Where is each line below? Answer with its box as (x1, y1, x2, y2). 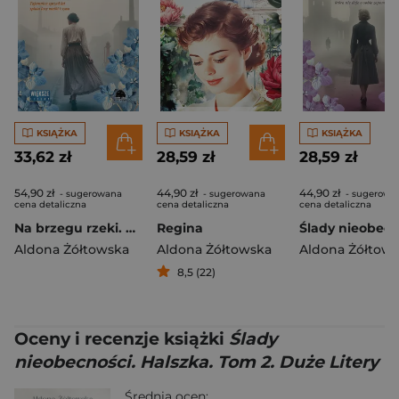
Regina (157, 220, 203, 236)
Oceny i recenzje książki (14, 329, 229, 349)
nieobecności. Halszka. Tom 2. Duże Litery (14, 352, 379, 372)
